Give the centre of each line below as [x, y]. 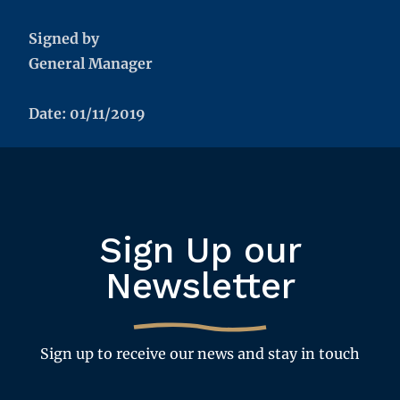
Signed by [64, 38]
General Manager [91, 63]
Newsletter [200, 286]
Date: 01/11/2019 [87, 113]
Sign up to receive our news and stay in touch [200, 354]
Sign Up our [200, 250]
